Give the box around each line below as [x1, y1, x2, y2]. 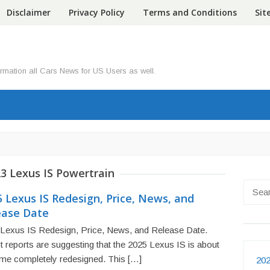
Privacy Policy [69, 7, 125, 18]
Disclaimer [7, 7, 51, 18]
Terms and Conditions [143, 7, 237, 18]
